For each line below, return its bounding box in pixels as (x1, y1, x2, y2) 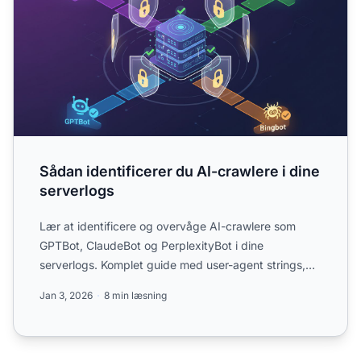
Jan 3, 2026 (39, 289, 93, 302)
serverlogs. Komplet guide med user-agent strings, (39, 258, 305, 272)
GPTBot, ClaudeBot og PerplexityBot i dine (39, 239, 263, 253)
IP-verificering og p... (39, 277, 150, 292)
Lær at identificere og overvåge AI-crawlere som (39, 219, 296, 234)
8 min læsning (104, 289, 167, 302)
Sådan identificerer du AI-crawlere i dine (39, 163, 320, 180)
